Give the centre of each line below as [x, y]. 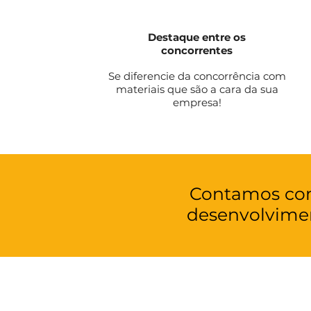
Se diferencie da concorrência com [197, 76]
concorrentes [197, 50]
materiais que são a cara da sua [197, 89]
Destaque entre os [197, 37]
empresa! [197, 102]
